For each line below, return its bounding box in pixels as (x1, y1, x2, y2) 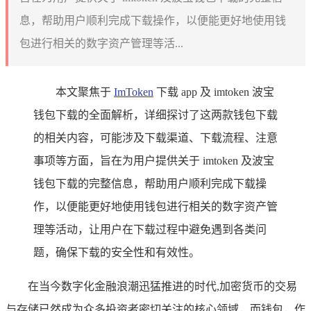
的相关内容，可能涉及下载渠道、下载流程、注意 (33, 131, 278, 144)
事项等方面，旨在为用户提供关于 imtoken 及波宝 (33, 154, 274, 167)
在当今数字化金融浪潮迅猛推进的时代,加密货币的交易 (28, 280, 297, 292)
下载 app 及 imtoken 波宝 (153, 85, 274, 98)
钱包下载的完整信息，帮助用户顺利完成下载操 (33, 177, 267, 190)
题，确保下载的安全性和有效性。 (33, 246, 200, 258)
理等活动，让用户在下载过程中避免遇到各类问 (33, 223, 267, 235)
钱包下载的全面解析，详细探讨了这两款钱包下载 (33, 108, 278, 121)
